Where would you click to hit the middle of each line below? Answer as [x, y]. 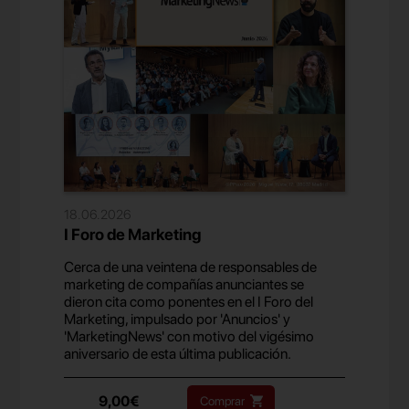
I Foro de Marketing [133, 234]
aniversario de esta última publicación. [178, 353]
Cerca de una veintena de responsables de [191, 267]
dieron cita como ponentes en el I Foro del [189, 301]
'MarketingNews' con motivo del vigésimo [189, 336]
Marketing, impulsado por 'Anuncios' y [178, 319]
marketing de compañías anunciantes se [184, 284]
